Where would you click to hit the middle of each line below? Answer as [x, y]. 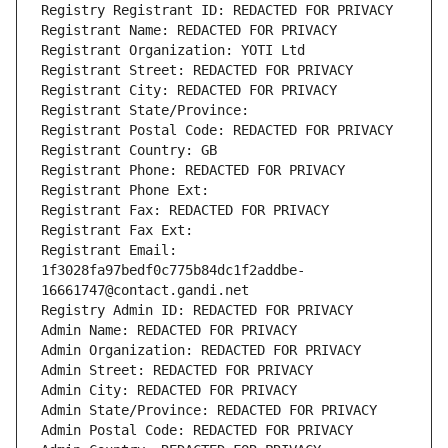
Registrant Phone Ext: [125, 190]
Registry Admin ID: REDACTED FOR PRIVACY [197, 310]
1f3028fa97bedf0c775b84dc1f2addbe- [173, 270]
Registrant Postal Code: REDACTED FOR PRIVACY [217, 130]
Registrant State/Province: [149, 110]
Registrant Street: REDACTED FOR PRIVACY [197, 70]
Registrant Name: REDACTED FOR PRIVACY [189, 30]
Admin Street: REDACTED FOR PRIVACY [177, 370]
